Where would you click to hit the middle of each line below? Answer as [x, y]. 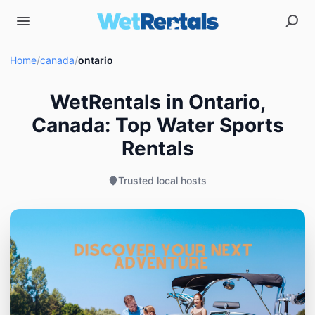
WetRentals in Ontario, [157, 102]
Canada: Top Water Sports [157, 125]
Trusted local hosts [162, 180]
